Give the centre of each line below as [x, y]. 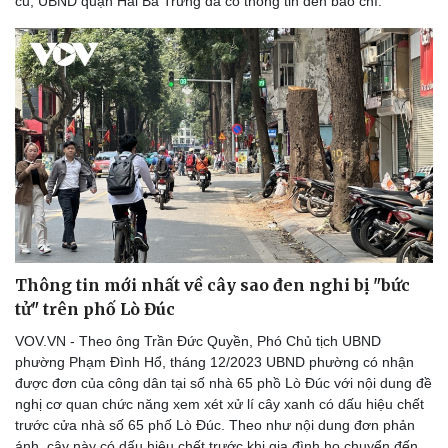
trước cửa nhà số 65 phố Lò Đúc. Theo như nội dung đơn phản [215, 425]
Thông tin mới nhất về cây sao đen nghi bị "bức [212, 285]
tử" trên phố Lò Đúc [95, 309]
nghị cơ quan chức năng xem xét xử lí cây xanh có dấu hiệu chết [219, 404]
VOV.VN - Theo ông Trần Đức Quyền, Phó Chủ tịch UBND [198, 341]
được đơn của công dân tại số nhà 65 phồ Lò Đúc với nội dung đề [223, 383]
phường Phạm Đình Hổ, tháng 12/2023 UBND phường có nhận [214, 362]
